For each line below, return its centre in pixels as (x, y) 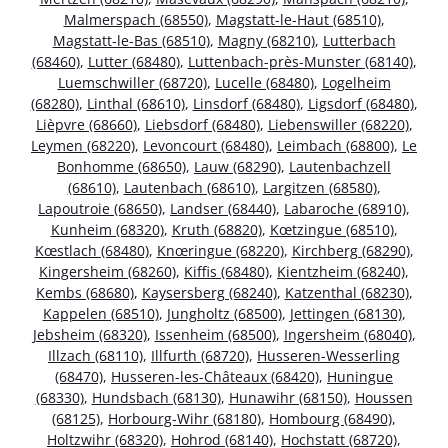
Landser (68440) (223, 208)
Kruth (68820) (216, 229)
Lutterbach (359, 40)
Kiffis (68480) (226, 271)
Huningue (360, 376)
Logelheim (356, 82)
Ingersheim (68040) (347, 334)
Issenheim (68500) (215, 334)
